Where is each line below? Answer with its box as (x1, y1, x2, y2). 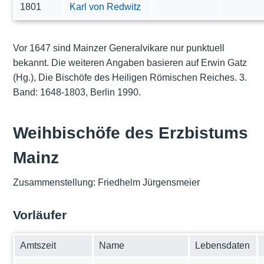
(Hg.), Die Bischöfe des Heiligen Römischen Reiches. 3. (12, 72, 247, 82)
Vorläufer (12, 208, 67, 222)
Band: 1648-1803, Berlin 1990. (12, 87, 141, 97)
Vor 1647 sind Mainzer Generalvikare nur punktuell (12, 42, 225, 53)
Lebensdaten (195, 240, 250, 251)
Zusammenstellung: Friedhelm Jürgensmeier (12, 177, 200, 188)
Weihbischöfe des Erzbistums (12, 124, 248, 143)
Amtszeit (20, 240, 57, 251)
